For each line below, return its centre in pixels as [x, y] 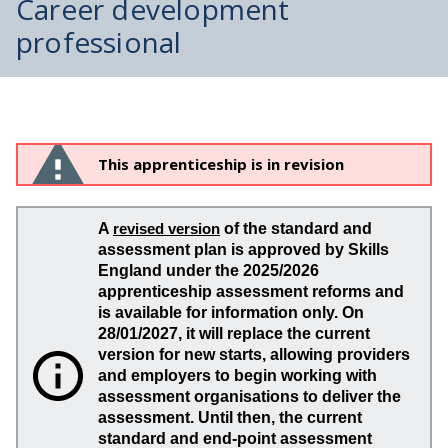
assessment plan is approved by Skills [243, 249]
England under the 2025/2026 [208, 270]
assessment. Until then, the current [230, 417]
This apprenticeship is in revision [221, 164]
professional [99, 42]
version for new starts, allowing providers [254, 354]
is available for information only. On [231, 312]
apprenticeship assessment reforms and [251, 291]
